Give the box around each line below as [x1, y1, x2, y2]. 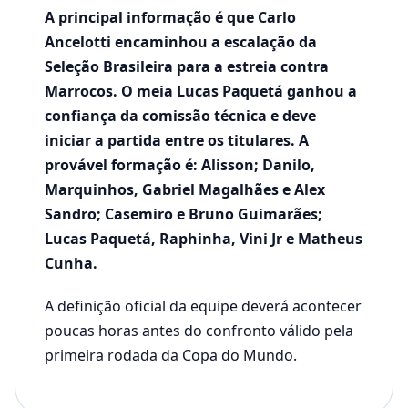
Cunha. [45, 252, 97, 273]
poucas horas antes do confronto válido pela [45, 320, 353, 341]
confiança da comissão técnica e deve [45, 105, 316, 126]
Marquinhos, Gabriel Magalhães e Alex [45, 178, 325, 199]
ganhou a [287, 80, 357, 101]
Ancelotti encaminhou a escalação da [45, 31, 317, 52]
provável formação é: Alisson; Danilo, [45, 154, 315, 175]
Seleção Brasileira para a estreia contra [45, 56, 329, 76]
